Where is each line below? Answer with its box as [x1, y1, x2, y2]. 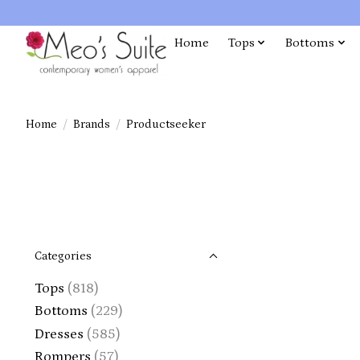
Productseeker [125, 117, 206, 131]
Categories [35, 249, 92, 263]
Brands [72, 117, 110, 131]
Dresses [35, 325, 84, 342]
